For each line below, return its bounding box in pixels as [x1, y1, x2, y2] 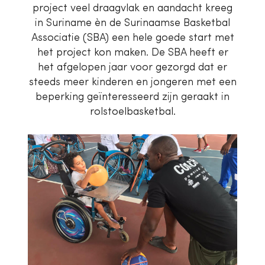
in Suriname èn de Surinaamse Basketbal [35, 18, 230, 28]
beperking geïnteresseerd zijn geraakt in [35, 92, 230, 102]
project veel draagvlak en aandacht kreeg [33, 3, 232, 14]
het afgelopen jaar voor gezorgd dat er [38, 62, 227, 73]
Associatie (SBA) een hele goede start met [31, 33, 234, 43]
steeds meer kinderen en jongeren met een [28, 77, 237, 88]
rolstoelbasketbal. [89, 106, 176, 117]
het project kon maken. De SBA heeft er [37, 47, 228, 58]
